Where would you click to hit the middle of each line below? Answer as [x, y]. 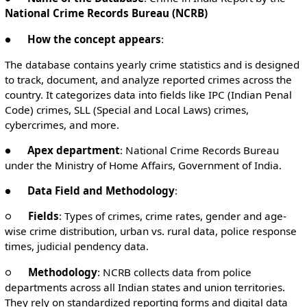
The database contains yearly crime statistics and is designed [152, 64]
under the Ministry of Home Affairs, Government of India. [143, 165]
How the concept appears [94, 39]
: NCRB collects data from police [174, 272]
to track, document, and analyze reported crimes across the [148, 79]
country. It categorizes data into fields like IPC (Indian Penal [148, 94]
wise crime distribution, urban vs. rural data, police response [150, 231]
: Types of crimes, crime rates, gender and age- [172, 216]
